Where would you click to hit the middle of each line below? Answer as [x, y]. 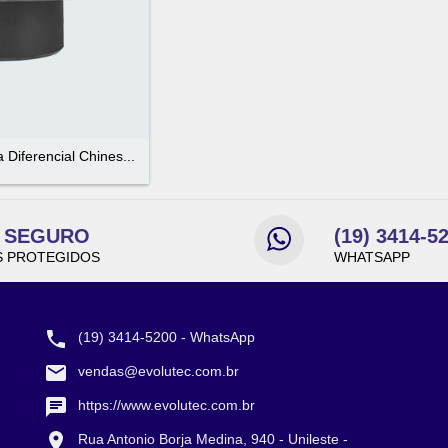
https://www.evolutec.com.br [166, 404]
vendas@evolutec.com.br [158, 370]
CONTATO [78, 308]
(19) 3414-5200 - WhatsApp [166, 336]
